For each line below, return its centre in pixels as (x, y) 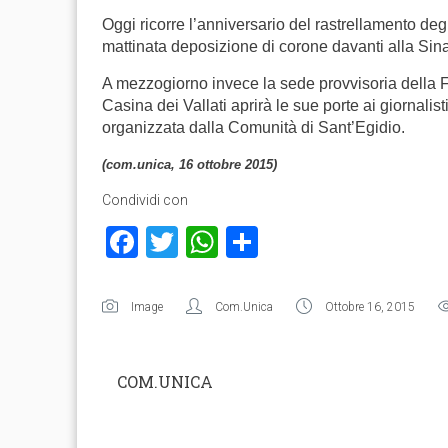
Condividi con (145, 200)
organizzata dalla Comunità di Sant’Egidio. (253, 127)
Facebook (205, 242)
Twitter (227, 242)
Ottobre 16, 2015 (370, 307)
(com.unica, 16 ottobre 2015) (189, 164)
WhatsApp (291, 242)
